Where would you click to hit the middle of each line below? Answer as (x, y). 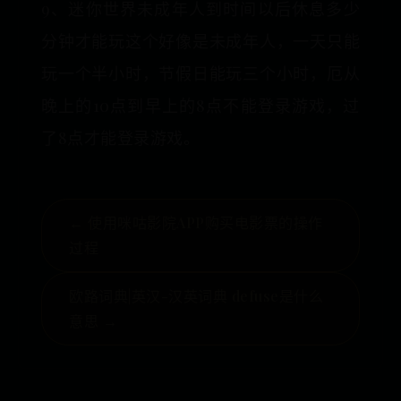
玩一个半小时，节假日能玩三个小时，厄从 (200, 73)
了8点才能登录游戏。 (120, 138)
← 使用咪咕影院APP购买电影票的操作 (196, 222)
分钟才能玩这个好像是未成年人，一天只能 (200, 41)
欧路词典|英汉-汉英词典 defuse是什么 (196, 296)
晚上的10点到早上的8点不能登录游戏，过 (200, 106)
